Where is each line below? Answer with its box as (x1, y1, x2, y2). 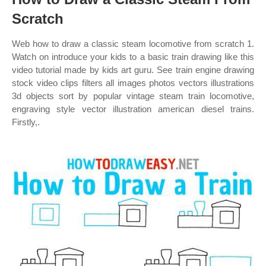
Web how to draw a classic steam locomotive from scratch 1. (12, 39, 254, 49)
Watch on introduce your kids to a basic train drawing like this (12, 52, 254, 62)
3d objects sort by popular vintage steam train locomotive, (12, 91, 254, 101)
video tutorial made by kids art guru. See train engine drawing (12, 65, 254, 75)
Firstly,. (12, 117, 40, 127)
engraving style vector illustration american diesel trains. (12, 104, 254, 114)
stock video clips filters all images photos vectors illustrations (12, 78, 254, 88)
